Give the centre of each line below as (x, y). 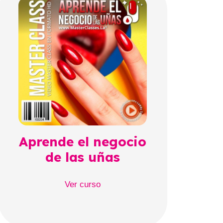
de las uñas (83, 157)
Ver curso (83, 184)
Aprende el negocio (83, 142)
